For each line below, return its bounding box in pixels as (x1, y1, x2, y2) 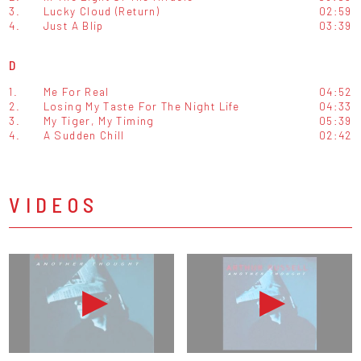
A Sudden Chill (43, 128, 125, 143)
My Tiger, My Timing (43, 114, 155, 128)
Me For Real (43, 85, 110, 99)
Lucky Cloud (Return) (43, 4, 160, 19)
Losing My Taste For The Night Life (43, 99, 240, 114)
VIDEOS (9, 192, 99, 218)
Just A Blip (43, 19, 104, 33)
